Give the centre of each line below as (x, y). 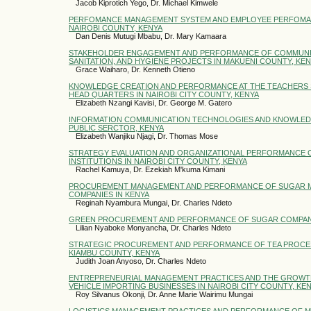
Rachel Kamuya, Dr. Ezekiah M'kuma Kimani (150, 169)
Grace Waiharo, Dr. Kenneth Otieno (135, 69)
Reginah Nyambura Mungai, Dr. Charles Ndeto (154, 202)
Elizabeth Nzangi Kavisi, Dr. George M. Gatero (154, 102)
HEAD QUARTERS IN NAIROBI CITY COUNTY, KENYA (164, 94)
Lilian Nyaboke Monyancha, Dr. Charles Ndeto (153, 227)
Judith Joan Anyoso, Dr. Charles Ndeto (141, 261)
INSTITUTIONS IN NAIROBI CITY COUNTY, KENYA (158, 161)
